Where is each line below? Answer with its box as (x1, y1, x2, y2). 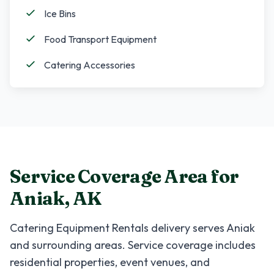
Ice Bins (44, 7, 76, 20)
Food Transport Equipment (44, 33, 157, 45)
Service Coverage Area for (10, 165, 239, 188)
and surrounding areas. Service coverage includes (10, 238, 256, 252)
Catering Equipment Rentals (10, 221, 149, 235)
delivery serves (149, 221, 226, 235)
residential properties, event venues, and (10, 255, 210, 269)
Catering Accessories (44, 59, 135, 71)
